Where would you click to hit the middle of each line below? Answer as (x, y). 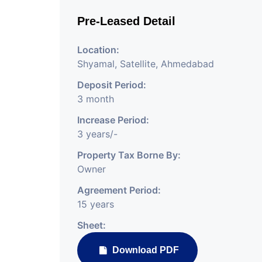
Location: (98, 50)
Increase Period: (113, 120)
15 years (96, 204)
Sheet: (92, 225)
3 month (96, 99)
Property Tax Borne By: (129, 155)
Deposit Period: (112, 85)
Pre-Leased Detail (126, 21)
